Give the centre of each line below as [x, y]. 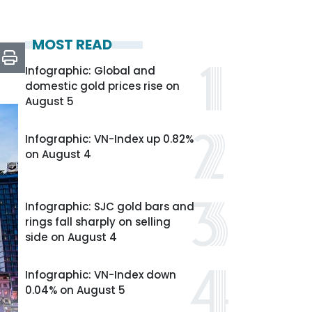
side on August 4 [71, 237]
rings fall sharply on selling [98, 222]
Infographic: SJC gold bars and [110, 206]
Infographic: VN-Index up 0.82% [109, 139]
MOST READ [72, 45]
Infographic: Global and [90, 71]
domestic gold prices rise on [102, 86]
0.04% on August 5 [75, 290]
